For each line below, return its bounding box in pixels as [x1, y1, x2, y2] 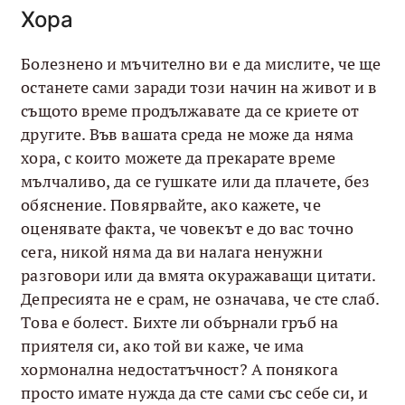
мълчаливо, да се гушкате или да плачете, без [21, 171, 371, 193]
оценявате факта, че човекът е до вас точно [21, 218, 354, 240]
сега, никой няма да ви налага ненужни [21, 241, 323, 263]
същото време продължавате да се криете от [21, 100, 360, 122]
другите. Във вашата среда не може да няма [21, 124, 354, 146]
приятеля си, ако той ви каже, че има [21, 335, 305, 357]
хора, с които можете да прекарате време [21, 147, 335, 169]
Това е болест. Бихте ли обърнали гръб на [21, 312, 338, 334]
